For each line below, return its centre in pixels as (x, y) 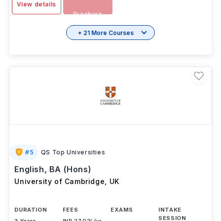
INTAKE (170, 210)
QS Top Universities (73, 152)
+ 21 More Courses (106, 33)
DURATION (31, 210)
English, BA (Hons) (53, 169)
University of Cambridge (60, 181)
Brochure (88, 14)
